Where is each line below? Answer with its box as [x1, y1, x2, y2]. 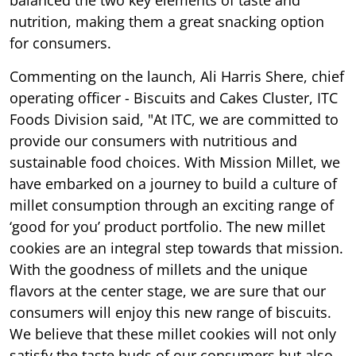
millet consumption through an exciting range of [10, 195, 334, 215]
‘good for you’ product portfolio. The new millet [10, 216, 325, 236]
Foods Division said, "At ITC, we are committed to [10, 109, 339, 129]
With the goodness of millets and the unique [10, 259, 308, 279]
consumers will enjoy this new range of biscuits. [10, 302, 331, 322]
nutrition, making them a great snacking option [10, 11, 324, 31]
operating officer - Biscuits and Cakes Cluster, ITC [10, 87, 338, 107]
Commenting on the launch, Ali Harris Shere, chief [10, 66, 344, 86]
